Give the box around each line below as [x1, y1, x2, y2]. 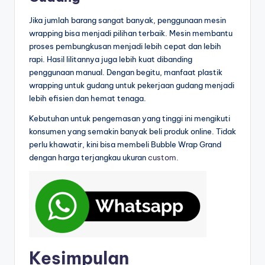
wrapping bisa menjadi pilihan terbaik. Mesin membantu [29, 28, 232, 38]
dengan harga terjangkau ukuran [29, 152, 148, 162]
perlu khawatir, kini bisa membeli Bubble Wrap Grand [29, 139, 221, 149]
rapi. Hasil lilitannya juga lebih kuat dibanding [29, 54, 192, 64]
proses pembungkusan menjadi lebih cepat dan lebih [29, 41, 221, 51]
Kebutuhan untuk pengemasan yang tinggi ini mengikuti [29, 113, 230, 123]
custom [148, 152, 176, 162]
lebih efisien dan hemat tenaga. [29, 93, 146, 103]
